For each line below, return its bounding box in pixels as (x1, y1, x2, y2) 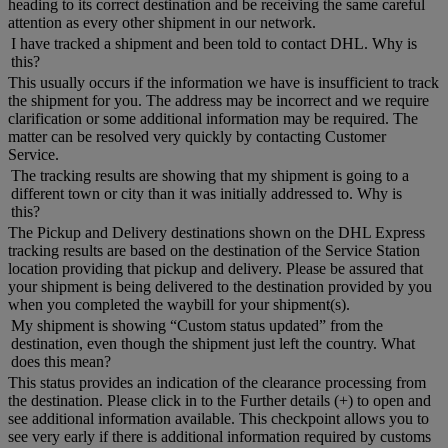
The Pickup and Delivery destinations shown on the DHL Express (8, 224, 425, 242)
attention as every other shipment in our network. (8, 14, 316, 32)
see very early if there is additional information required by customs (8, 428, 431, 446)
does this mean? (11, 353, 111, 371)
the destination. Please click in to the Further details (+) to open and (8, 392, 431, 410)
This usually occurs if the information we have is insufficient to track (8, 74, 439, 92)
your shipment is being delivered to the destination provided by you (8, 278, 432, 296)
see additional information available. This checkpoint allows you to (8, 410, 429, 428)
